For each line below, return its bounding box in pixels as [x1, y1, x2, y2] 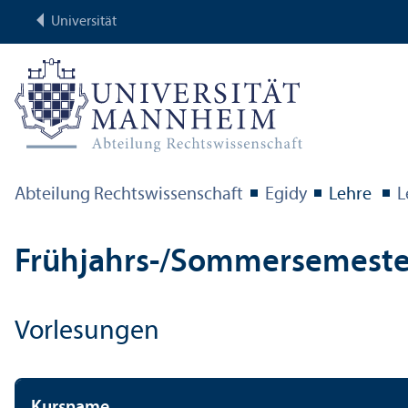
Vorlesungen [15, 317, 159, 346]
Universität [51, 15, 117, 29]
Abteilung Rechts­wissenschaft [15, 185, 243, 204]
